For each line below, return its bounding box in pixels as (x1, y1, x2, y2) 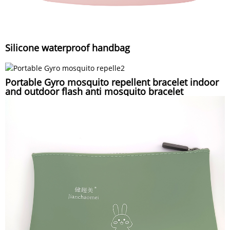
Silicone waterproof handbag (5, 42, 130, 54)
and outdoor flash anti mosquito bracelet (5, 85, 183, 98)
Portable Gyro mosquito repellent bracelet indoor (5, 76, 219, 89)
